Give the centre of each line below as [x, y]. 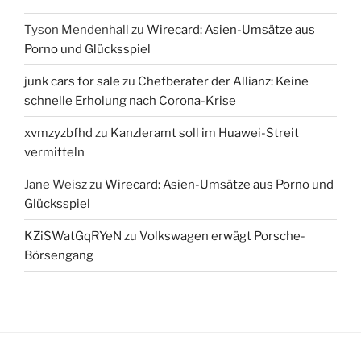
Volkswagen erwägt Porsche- [222, 236]
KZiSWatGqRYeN [73, 236]
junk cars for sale [72, 81]
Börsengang [59, 255]
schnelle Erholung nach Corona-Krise [130, 100]
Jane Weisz [56, 184]
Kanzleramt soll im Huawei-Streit [205, 133]
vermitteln [54, 152]
